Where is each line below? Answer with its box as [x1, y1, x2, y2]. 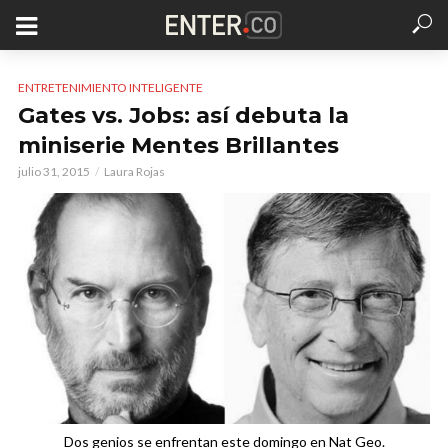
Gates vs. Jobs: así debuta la [18, 102, 349, 129]
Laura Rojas [104, 164, 165, 179]
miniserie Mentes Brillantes [18, 132, 339, 159]
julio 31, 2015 [18, 164, 90, 179]
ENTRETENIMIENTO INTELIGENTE [18, 80, 203, 95]
